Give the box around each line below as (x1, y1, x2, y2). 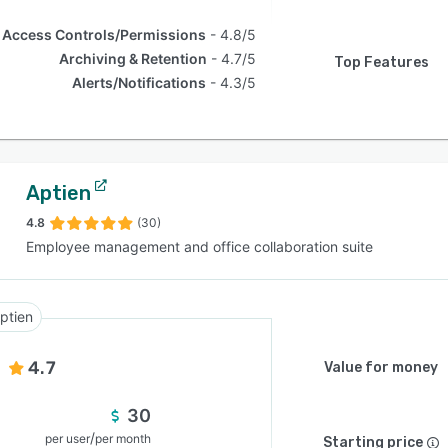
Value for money (324, 359, 438, 376)
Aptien (26, 181, 91, 205)
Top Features (333, 54, 429, 71)
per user (45, 431, 90, 446)
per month (95, 431, 151, 446)
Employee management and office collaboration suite (26, 238, 373, 255)
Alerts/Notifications (72, 74, 207, 91)
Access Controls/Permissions (2, 26, 207, 43)
